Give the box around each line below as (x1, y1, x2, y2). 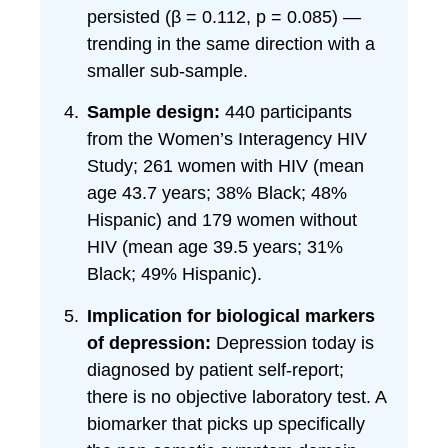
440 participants (219, 102, 352, 123)
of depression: (86, 332, 211, 353)
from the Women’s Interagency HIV (86, 129, 367, 150)
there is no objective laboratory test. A (86, 386, 386, 407)
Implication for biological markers (86, 305, 375, 326)
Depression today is (210, 332, 374, 353)
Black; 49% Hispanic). (86, 264, 262, 285)
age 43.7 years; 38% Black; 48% (86, 183, 347, 204)
